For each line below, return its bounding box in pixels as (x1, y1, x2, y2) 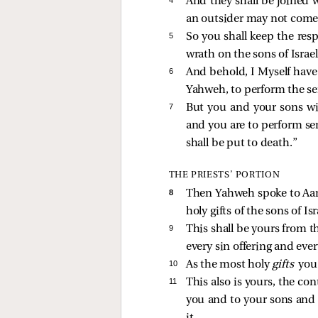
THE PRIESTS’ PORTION (168, 170, 280, 180)
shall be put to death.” (185, 137, 297, 149)
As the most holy (185, 259, 273, 271)
